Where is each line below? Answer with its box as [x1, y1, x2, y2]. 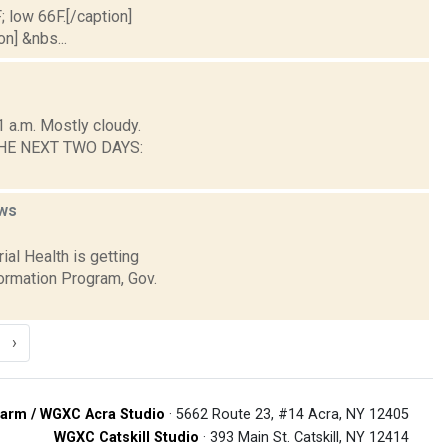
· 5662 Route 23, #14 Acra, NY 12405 [165, 405, 409, 423]
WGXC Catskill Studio [54, 428, 199, 446]
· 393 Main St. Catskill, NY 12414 [199, 428, 409, 446]
